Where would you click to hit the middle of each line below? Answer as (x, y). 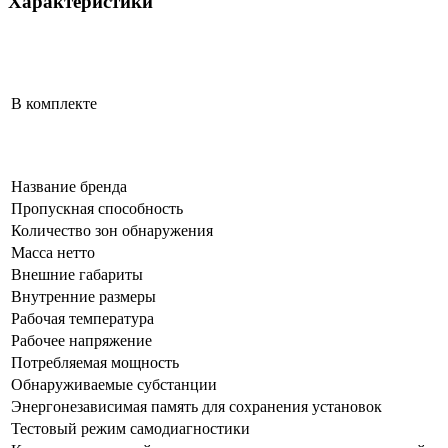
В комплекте (54, 104)
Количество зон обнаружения (112, 231)
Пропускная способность (97, 209)
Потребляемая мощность (95, 363)
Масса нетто (53, 253)
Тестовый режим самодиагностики (130, 429)
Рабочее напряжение (81, 341)
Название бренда (69, 187)
